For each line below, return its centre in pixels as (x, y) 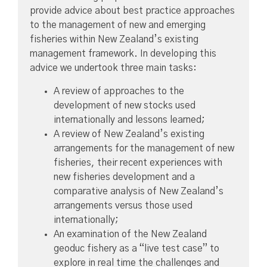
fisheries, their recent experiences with (138, 162)
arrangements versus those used (123, 205)
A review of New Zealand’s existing (129, 134)
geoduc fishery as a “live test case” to (136, 248)
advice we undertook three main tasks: (113, 68)
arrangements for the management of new (144, 148)
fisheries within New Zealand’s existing (114, 40)
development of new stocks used (125, 105)
